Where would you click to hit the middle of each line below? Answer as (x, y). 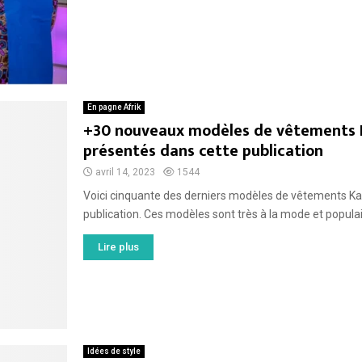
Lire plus (118, 246)
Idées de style (114, 351)
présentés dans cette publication (203, 151)
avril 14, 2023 (125, 172)
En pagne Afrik (114, 107)
